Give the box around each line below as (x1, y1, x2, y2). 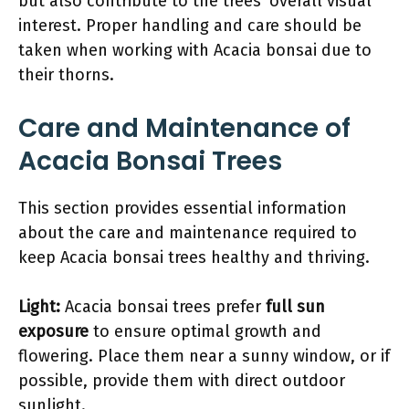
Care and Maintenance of (18, 110, 351, 146)
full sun (266, 296, 325, 317)
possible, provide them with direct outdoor (18, 370, 345, 391)
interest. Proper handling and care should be (18, 15, 362, 36)
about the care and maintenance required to (18, 222, 357, 243)
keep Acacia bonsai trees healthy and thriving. (18, 246, 370, 267)
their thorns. (18, 64, 114, 85)
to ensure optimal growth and (89, 320, 321, 341)
